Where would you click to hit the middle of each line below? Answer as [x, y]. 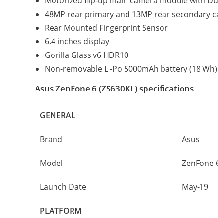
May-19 [195, 187]
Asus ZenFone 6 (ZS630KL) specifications [114, 88]
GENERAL [58, 115]
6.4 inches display [77, 41]
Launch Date [63, 187]
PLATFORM [61, 211]
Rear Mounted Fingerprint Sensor [106, 28]
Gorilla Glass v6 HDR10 [87, 55]
